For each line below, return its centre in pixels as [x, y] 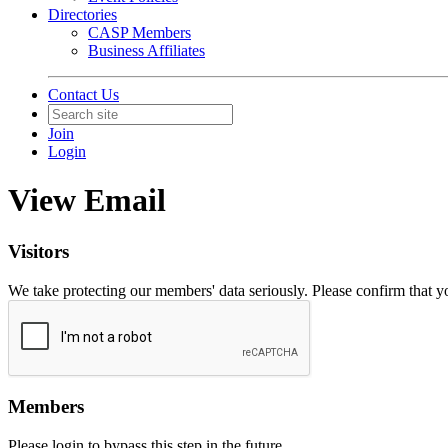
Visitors [38, 251]
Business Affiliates [146, 50]
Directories [82, 14]
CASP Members [139, 32]
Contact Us [83, 94]
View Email [87, 200]
